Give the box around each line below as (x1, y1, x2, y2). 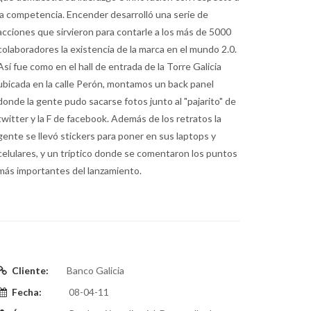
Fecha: (12, 286, 42, 298)
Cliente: (12, 264, 49, 276)
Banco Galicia (67, 264, 125, 276)
